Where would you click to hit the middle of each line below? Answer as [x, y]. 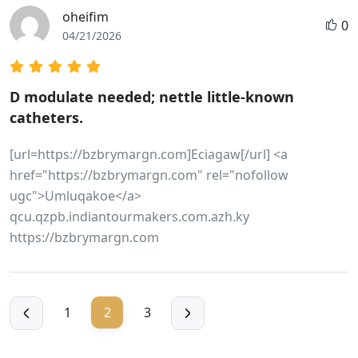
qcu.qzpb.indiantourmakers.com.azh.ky [129, 216]
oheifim [86, 16]
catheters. [46, 117]
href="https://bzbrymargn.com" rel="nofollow [149, 175]
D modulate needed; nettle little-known [152, 96]
